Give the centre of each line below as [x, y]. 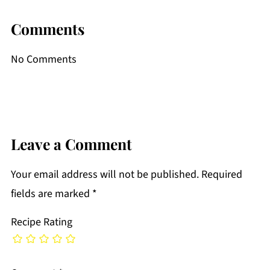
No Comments [43, 60]
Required [221, 175]
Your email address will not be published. [105, 175]
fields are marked [51, 194]
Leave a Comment [71, 144]
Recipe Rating [41, 222]
